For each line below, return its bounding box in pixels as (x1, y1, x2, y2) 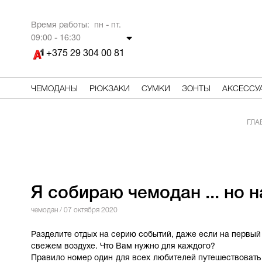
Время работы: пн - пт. (30, 22, 121, 29)
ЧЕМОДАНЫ (30, 85, 78, 93)
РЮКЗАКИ (89, 85, 130, 93)
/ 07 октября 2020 (57, 207, 118, 213)
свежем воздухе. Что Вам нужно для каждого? (30, 243, 215, 250)
